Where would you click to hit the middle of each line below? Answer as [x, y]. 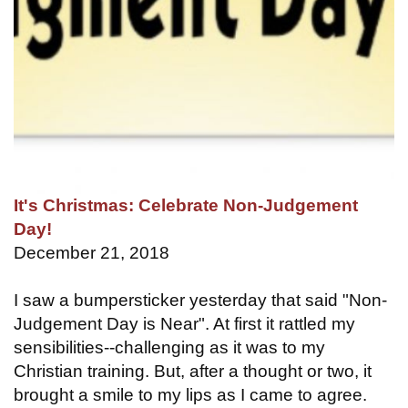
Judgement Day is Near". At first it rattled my [184, 323]
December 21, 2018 [92, 252]
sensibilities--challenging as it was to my [169, 347]
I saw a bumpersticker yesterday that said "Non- [200, 300]
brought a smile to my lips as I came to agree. [190, 394]
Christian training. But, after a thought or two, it [193, 371]
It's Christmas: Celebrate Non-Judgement [186, 205]
